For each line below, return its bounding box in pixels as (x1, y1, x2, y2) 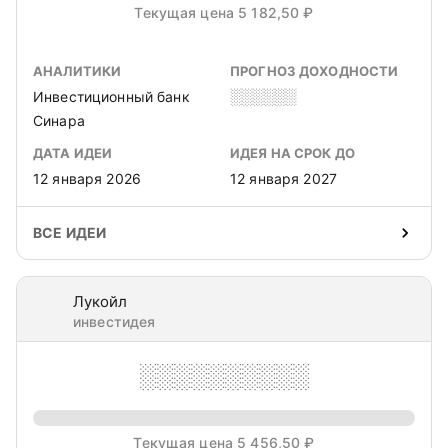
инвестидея (73, 313, 156, 330)
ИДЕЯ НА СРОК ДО (230, 145, 355, 161)
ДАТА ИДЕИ (33, 145, 113, 161)
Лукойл (73, 292, 127, 311)
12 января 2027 (230, 170, 337, 187)
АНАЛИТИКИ (33, 63, 122, 79)
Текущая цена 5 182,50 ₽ (134, 4, 314, 21)
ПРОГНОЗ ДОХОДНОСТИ (230, 63, 399, 79)
